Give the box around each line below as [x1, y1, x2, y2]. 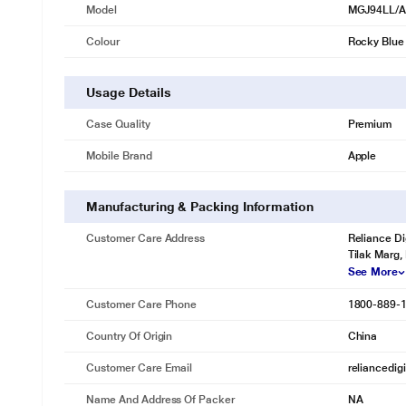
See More [347, 266, 399, 278]
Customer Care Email [86, 362, 193, 374]
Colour [86, 35, 120, 48]
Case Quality [86, 118, 150, 130]
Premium [347, 118, 392, 130]
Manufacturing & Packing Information [86, 199, 314, 214]
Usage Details [86, 85, 171, 100]
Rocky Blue [347, 35, 404, 48]
